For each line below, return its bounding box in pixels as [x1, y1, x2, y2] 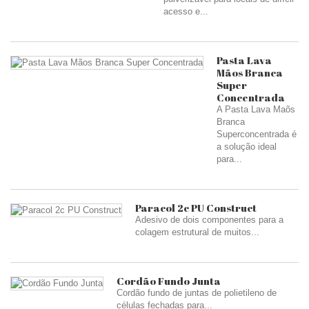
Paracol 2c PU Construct [135, 201, 257, 215]
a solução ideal [217, 141, 277, 152]
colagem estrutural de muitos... [135, 227, 259, 237]
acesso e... [163, 6, 208, 17]
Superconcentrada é [217, 129, 297, 139]
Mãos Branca [217, 66, 283, 79]
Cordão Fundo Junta [117, 274, 221, 288]
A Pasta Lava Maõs [217, 104, 295, 114]
